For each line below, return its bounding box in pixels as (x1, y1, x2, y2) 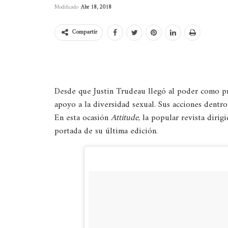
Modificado (54, 3, 80, 12)
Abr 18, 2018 (81, 3, 111, 12)
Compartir (72, 27, 97, 38)
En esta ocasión (54, 110, 111, 126)
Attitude (111, 110, 138, 126)
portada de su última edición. (54, 124, 158, 139)
